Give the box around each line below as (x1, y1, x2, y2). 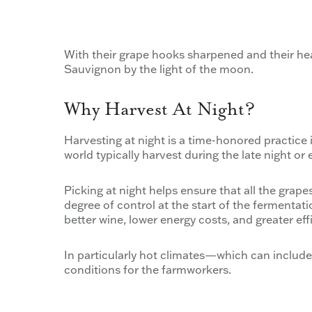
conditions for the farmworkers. (64, 263, 231, 277)
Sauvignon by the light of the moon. (64, 62, 253, 77)
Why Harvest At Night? (64, 99, 255, 121)
